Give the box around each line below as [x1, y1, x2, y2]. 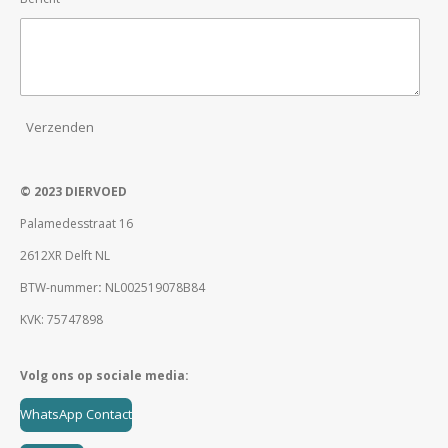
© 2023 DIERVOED [20, 182, 127, 200]
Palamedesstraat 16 [20, 214, 133, 232]
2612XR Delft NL [20, 246, 110, 264]
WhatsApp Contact [20, 405, 132, 424]
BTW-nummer [20, 278, 98, 296]
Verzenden [26, 118, 94, 137]
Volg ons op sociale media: [20, 366, 189, 384]
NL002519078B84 [102, 278, 205, 296]
